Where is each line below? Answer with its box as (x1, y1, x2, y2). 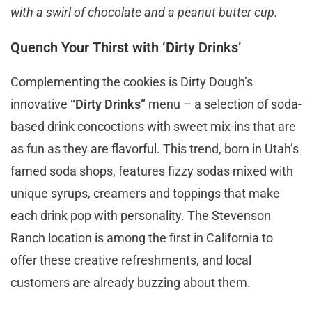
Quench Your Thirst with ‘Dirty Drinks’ (10, 38, 241, 56)
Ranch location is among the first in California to (10, 230, 273, 245)
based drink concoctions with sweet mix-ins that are (10, 118, 296, 134)
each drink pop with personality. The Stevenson (10, 208, 271, 223)
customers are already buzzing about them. (10, 274, 253, 290)
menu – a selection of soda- (146, 96, 302, 111)
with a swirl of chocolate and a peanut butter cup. (10, 4, 278, 19)
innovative (10, 96, 70, 111)
